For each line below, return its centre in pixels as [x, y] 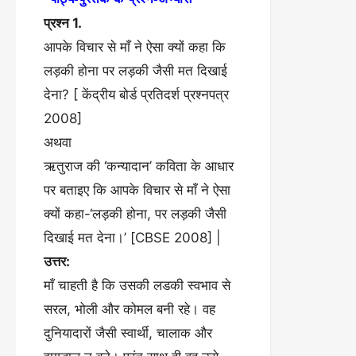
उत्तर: [57, 261]
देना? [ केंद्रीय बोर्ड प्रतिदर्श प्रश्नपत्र [136, 95]
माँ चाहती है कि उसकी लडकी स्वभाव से [137, 285]
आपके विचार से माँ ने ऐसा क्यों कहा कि [135, 47]
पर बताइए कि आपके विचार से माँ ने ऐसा [137, 190]
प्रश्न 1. [63, 23]
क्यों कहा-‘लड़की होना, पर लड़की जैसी [135, 214]
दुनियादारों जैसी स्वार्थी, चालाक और [128, 333]
